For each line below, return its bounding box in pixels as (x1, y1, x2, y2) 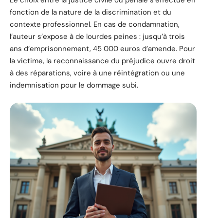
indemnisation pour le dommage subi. (10, 80, 138, 91)
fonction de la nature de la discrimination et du (10, 7, 171, 18)
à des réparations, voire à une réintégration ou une (10, 68, 185, 78)
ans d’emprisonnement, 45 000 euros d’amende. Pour (10, 44, 195, 54)
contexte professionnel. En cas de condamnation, (10, 19, 180, 30)
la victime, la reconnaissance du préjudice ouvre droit (10, 56, 195, 66)
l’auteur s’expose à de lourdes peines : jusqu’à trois (10, 32, 185, 42)
